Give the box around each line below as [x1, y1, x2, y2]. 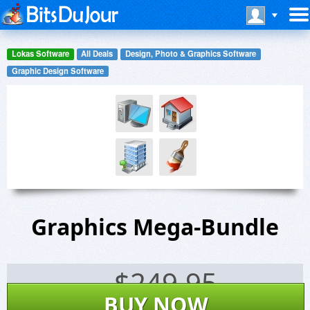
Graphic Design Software [11, 64, 104, 76]
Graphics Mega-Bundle [31, 212, 279, 242]
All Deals [81, 48, 113, 60]
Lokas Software [11, 48, 69, 60]
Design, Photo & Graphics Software [125, 48, 256, 60]
